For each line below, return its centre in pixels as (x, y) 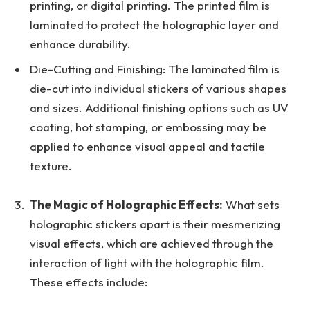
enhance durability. (80, 44)
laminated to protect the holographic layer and (154, 25)
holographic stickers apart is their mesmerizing (155, 224)
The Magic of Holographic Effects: (126, 205)
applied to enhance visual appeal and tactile (147, 146)
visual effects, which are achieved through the (152, 244)
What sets (251, 205)
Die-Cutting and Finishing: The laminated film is (155, 69)
